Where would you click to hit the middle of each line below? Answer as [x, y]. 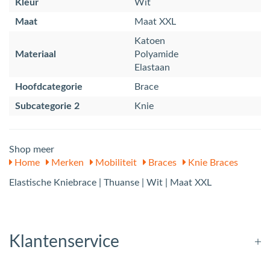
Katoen [150, 41]
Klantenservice [64, 241]
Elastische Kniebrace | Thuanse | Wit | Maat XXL [110, 182]
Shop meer [32, 149]
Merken [66, 162]
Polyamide [156, 54]
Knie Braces [212, 162]
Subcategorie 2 [47, 106]
